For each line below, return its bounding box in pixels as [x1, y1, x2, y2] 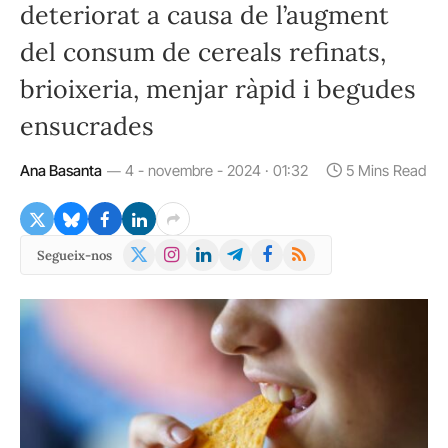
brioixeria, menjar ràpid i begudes [20, 73, 416, 105]
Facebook [250, 240, 320, 260]
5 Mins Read [346, 161, 426, 180]
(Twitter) [122, 264, 188, 284]
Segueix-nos [37, 246, 112, 264]
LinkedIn [186, 240, 253, 260]
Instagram [154, 240, 228, 260]
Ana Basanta [20, 161, 102, 180]
